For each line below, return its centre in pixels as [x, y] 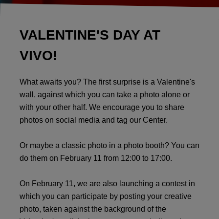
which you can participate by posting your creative [106, 196]
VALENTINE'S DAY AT [90, 35]
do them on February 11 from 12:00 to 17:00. [96, 158]
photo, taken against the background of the [93, 209]
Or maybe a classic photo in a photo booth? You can [109, 145]
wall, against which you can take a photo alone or [105, 94]
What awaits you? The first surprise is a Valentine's [107, 82]
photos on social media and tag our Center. [94, 120]
